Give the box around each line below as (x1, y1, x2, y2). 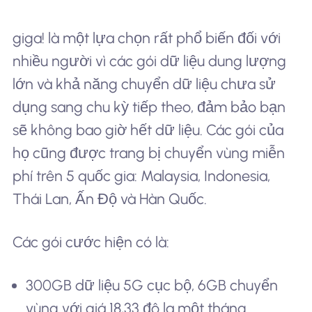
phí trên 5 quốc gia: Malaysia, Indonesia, (12, 167, 270, 185)
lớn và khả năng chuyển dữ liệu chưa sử (12, 75, 276, 93)
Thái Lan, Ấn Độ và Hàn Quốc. (12, 190, 207, 208)
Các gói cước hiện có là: (12, 233, 169, 251)
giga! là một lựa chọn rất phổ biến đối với (12, 29, 281, 47)
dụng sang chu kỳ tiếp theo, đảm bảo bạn (12, 98, 286, 116)
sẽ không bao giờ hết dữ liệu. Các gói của (12, 121, 283, 139)
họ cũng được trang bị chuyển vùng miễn (12, 144, 285, 162)
